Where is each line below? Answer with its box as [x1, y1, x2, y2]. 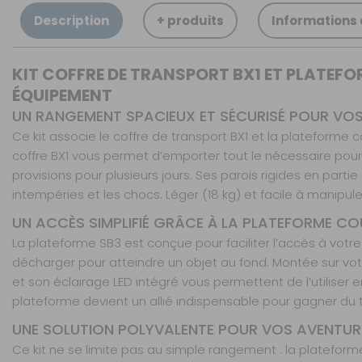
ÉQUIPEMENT [12, 84, 112, 107]
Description [34, 12, 109, 29]
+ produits [157, 12, 224, 29]
